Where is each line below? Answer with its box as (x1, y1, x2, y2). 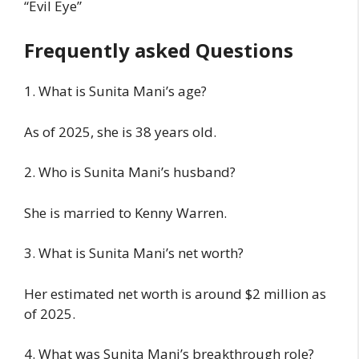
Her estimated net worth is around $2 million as (24, 284, 326, 303)
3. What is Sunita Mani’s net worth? (24, 244, 244, 263)
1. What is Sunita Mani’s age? (24, 82, 207, 101)
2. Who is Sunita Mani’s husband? (24, 163, 236, 182)
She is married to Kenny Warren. (24, 203, 227, 222)
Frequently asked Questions (24, 37, 293, 64)
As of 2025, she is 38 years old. (24, 122, 216, 141)
